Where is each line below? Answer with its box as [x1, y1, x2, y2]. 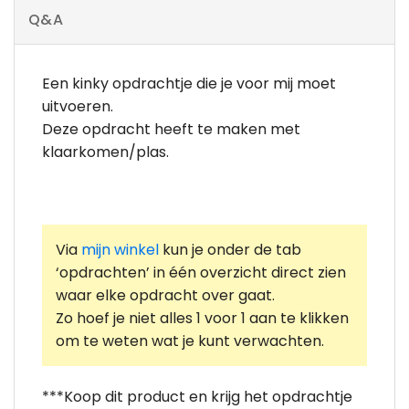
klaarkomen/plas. [42, 142, 169, 163]
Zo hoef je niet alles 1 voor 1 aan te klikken [56, 307, 349, 329]
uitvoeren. [42, 96, 113, 118]
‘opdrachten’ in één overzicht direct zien [56, 261, 346, 283]
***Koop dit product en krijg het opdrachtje [42, 385, 352, 407]
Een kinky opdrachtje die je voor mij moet [42, 73, 336, 95]
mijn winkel [81, 238, 159, 260]
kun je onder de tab [159, 238, 301, 260]
